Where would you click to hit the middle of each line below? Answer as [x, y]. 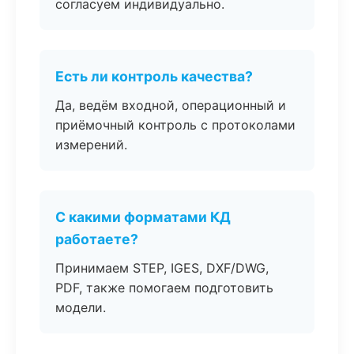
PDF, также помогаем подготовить [164, 288]
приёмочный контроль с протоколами [175, 125]
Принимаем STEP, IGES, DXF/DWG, [162, 268]
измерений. [91, 145]
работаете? [97, 239]
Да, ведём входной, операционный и [171, 105]
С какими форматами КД [143, 217]
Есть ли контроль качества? [154, 76]
